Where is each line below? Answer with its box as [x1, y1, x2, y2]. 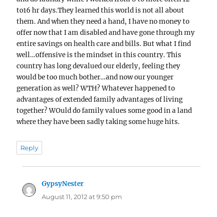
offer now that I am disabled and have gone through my [16, 28, 195, 37]
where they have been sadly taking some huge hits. [16, 117, 180, 126]
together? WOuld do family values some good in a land [16, 106, 192, 115]
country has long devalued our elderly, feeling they [16, 62, 181, 70]
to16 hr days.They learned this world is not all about [16, 6, 185, 15]
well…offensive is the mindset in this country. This [16, 50, 182, 59]
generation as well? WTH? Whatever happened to [16, 84, 175, 93]
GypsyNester [42, 179, 84, 188]
